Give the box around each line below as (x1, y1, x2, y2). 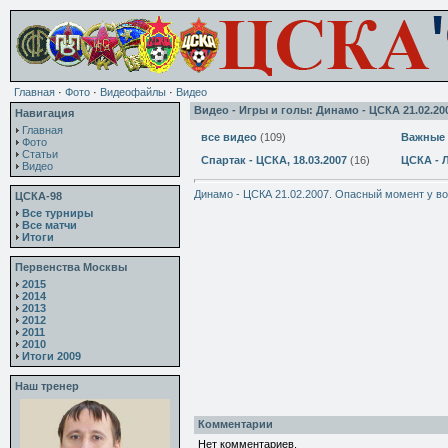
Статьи (22, 148, 58, 160)
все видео (201, 131, 257, 143)
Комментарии (198, 418, 273, 431)
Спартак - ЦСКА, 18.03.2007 (201, 154, 347, 166)
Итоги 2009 (22, 350, 81, 362)
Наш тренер (15, 380, 79, 392)
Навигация (15, 107, 74, 119)
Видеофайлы (100, 86, 166, 98)
